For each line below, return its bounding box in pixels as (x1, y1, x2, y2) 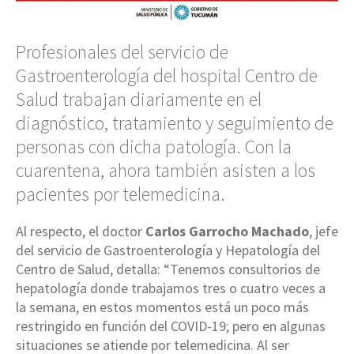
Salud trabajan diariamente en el (16, 87, 262, 112)
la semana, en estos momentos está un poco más (16, 298, 309, 317)
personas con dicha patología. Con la (16, 134, 292, 160)
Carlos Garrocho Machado (145, 222, 309, 241)
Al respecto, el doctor (16, 222, 145, 241)
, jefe (309, 222, 338, 241)
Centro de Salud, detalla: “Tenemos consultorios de (16, 260, 320, 279)
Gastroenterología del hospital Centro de (16, 63, 318, 88)
